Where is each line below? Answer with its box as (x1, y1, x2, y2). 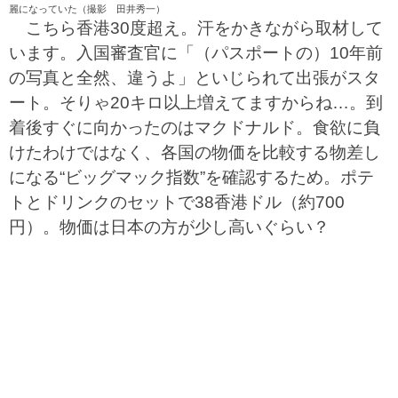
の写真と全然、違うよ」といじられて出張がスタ (9, 68, 380, 87)
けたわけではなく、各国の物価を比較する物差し (9, 143, 380, 162)
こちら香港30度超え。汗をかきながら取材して (9, 19, 383, 37)
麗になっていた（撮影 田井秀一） (9, 4, 165, 14)
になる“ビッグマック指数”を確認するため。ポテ (9, 168, 374, 187)
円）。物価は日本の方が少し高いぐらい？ (9, 218, 330, 236)
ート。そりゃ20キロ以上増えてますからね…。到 (9, 93, 383, 112)
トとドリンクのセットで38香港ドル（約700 (9, 193, 345, 211)
